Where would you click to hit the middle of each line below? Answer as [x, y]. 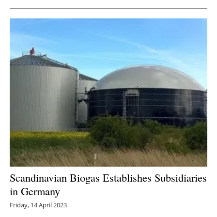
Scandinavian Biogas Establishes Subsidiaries [108, 178]
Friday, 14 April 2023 [38, 205]
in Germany [35, 191]
